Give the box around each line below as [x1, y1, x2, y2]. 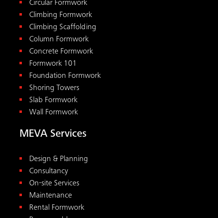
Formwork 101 [29, 59, 77, 68]
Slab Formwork [29, 96, 77, 105]
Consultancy [29, 167, 68, 176]
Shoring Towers [29, 84, 79, 92]
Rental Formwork [29, 203, 84, 212]
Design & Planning [29, 155, 88, 163]
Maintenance [29, 191, 72, 200]
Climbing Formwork [29, 11, 92, 19]
